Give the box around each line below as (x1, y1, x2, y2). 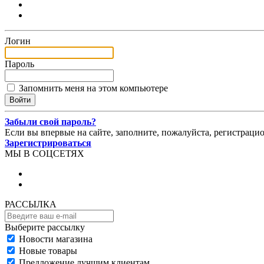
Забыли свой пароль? (5, 116, 96, 127)
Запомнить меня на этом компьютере (19, 82, 168, 93)
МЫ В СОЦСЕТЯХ (5, 148, 84, 159)
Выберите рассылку (5, 222, 85, 232)
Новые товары (19, 245, 77, 256)
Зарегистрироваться (5, 137, 91, 148)
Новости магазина (19, 233, 93, 244)
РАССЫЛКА (5, 199, 57, 209)
